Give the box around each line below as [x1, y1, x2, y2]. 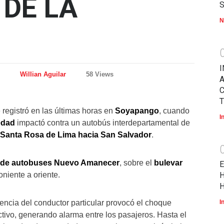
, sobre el [119, 158, 154, 167]
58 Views [86, 70, 113, 78]
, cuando [159, 106, 189, 115]
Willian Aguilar [20, 70, 66, 78]
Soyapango [115, 106, 159, 115]
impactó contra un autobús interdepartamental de [15, 118, 190, 127]
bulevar [154, 158, 182, 167]
